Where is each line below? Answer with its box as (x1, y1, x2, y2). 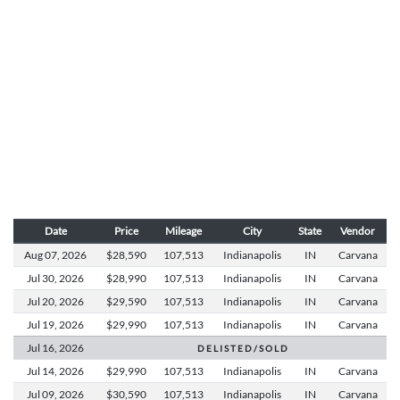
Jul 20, (27, 296, 57, 308)
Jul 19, (27, 319, 57, 331)
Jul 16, (27, 342, 57, 354)
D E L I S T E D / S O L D (196, 343, 287, 354)
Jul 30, (27, 272, 57, 285)
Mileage (165, 225, 202, 237)
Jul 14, (27, 365, 57, 378)
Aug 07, (24, 249, 60, 262)
